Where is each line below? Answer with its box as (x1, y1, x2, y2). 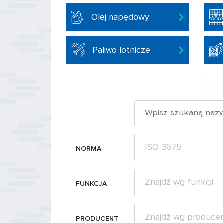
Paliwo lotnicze (92, 44, 150, 55)
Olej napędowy (91, 11, 149, 22)
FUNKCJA (76, 179, 107, 188)
